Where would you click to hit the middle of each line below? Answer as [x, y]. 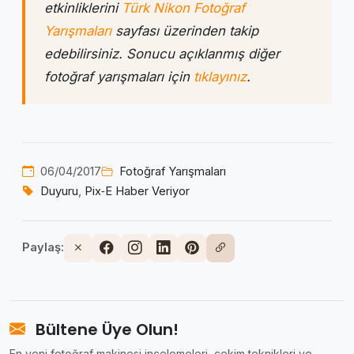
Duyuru [59, 191]
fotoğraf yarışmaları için [119, 76]
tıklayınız [220, 76]
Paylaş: [43, 248]
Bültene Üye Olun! [105, 329]
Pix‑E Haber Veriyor [137, 191]
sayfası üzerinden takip [185, 30]
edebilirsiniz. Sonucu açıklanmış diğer [162, 53]
